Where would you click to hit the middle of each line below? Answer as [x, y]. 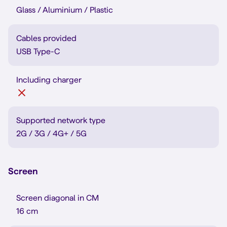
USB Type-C [38, 51]
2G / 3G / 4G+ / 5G [51, 134]
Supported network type [61, 120]
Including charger [49, 80]
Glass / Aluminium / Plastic [65, 10]
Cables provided [46, 38]
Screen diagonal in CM [58, 198]
